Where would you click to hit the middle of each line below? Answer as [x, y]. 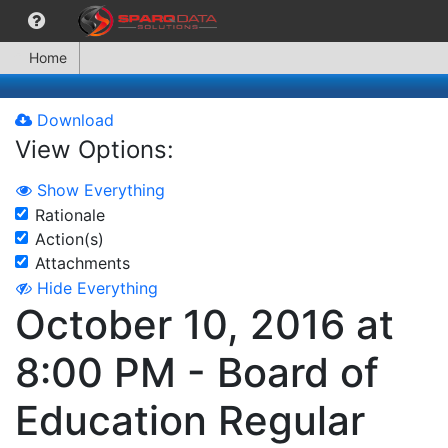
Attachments [82, 262]
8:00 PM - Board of [197, 373]
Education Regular [190, 421]
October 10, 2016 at [204, 325]
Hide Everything [97, 288]
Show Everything [101, 189]
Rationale [70, 214]
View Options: [94, 149]
